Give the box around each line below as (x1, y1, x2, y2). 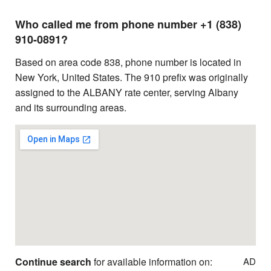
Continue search (15, 254, 91, 269)
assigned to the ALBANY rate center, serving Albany (15, 85, 238, 99)
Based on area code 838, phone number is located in (15, 54, 241, 69)
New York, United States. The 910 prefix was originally (15, 70, 248, 84)
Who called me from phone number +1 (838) (15, 16, 241, 32)
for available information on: (91, 254, 212, 269)
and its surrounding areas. (15, 100, 126, 114)
